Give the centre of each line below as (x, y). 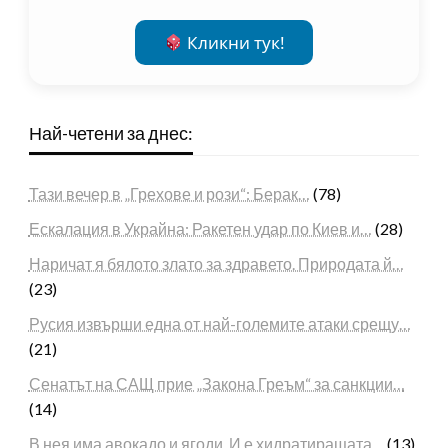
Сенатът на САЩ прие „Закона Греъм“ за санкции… (216, 384)
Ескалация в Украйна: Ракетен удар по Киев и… (200, 229)
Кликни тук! (233, 43)
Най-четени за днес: (110, 133)
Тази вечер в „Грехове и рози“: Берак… (169, 194)
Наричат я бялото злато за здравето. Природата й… (216, 264)
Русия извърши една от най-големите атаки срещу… (219, 324)
